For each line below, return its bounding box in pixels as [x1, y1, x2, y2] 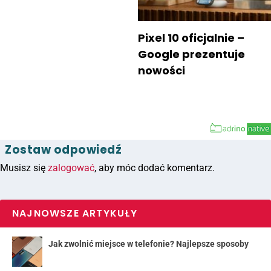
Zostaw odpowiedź [5, 141, 122, 158]
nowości [138, 62, 186, 78]
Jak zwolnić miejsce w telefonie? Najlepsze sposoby [48, 238, 249, 249]
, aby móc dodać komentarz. [94, 162, 215, 174]
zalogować [48, 162, 94, 174]
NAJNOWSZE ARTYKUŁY [12, 206, 138, 220]
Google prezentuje [138, 46, 246, 62]
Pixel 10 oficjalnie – [138, 30, 245, 45]
